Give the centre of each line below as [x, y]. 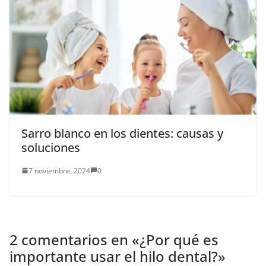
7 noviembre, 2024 [59, 170]
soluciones [51, 147]
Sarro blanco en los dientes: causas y [122, 133]
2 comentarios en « [75, 239]
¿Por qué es [179, 239]
